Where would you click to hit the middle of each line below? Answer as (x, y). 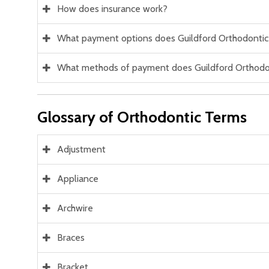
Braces (71, 238)
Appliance (78, 179)
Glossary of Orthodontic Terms (142, 117)
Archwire (75, 208)
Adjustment (81, 150)
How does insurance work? (112, 8)
